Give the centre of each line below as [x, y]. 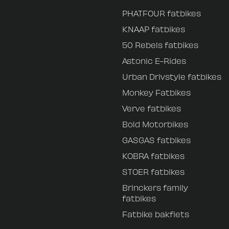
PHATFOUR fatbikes [162, 13]
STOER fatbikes [153, 171]
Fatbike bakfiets [156, 214]
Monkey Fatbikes [156, 92]
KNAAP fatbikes [154, 29]
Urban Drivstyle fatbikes [172, 76]
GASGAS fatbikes [156, 140]
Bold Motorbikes [155, 124]
